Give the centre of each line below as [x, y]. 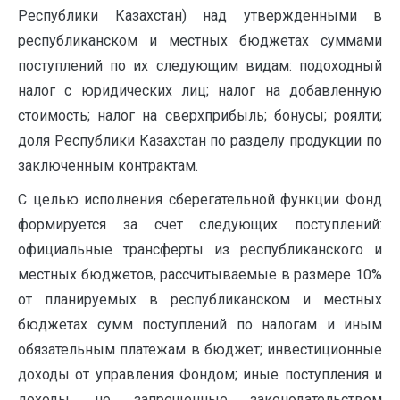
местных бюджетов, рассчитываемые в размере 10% [200, 275]
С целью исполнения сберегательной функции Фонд [200, 200]
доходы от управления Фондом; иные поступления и [200, 375]
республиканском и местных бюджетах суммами [200, 41]
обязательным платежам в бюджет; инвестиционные [200, 350]
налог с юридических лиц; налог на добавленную [200, 91]
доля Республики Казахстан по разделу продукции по [200, 141]
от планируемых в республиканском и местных [200, 300]
